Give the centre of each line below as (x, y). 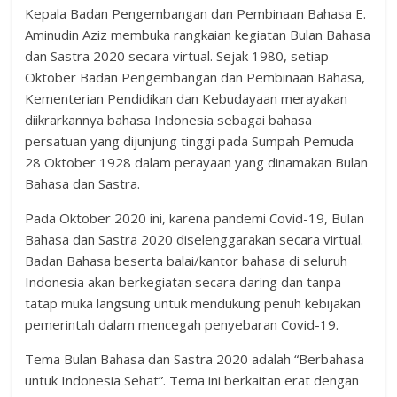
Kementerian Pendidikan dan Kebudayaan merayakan (187, 98)
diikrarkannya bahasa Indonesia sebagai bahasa (169, 120)
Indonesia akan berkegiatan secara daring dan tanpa (183, 282)
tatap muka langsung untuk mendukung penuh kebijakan (193, 303)
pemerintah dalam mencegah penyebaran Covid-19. (182, 324)
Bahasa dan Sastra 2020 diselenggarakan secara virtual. (195, 239)
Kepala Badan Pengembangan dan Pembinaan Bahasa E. (196, 13)
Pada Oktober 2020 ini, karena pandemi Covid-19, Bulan (195, 218)
